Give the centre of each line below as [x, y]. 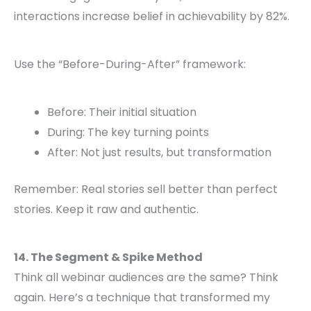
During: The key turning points [128, 133]
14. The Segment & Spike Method [108, 258]
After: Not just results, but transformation [159, 153]
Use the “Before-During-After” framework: [130, 65]
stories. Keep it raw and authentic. [106, 210]
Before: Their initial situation [122, 112]
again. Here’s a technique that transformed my [142, 298]
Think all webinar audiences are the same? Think [146, 278]
